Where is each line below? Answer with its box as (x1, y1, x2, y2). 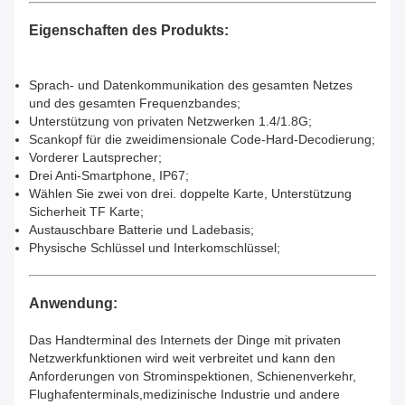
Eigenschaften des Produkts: (29, 22, 229, 38)
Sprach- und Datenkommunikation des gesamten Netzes (29, 77, 353, 92)
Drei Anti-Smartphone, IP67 (29, 167, 185, 183)
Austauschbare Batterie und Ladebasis (29, 221, 250, 237)
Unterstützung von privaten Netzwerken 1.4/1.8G (29, 113, 308, 128)
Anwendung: (29, 295, 118, 311)
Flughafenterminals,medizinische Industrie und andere (29, 386, 340, 401)
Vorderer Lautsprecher (29, 149, 158, 165)
